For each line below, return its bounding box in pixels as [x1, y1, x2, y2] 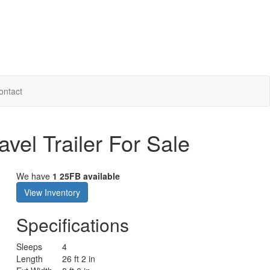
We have [16, 169, 53, 182]
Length [16, 252, 43, 265]
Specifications [16, 211, 130, 237]
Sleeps [16, 240, 43, 253]
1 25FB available [52, 169, 121, 182]
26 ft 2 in [62, 252, 96, 265]
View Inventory [24, 186, 81, 198]
